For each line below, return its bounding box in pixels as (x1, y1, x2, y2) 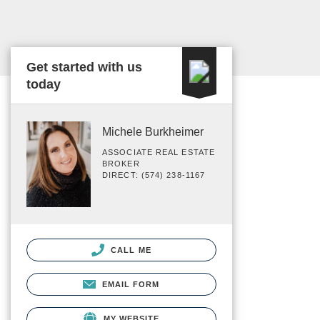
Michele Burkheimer (102, 126, 204, 138)
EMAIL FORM (101, 279, 160, 289)
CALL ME (108, 245, 151, 254)
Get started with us (26, 60, 142, 74)
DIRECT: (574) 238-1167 (102, 171, 206, 179)
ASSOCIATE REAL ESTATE (102, 148, 216, 156)
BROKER (102, 159, 140, 168)
